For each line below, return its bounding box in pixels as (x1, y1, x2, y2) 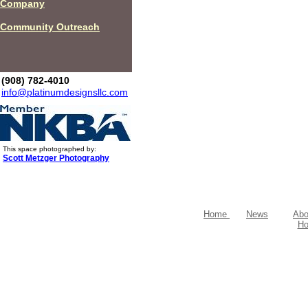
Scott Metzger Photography (3, 153, 109, 163)
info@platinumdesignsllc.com (1, 87, 128, 98)
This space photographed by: (3, 145, 96, 153)
